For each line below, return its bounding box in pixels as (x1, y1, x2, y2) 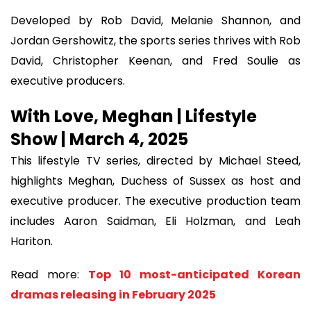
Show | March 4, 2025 (10, 127, 188, 151)
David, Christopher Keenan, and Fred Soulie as (10, 52, 301, 69)
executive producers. (10, 72, 125, 89)
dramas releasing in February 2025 (10, 287, 216, 303)
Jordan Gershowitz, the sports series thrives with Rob (10, 32, 301, 49)
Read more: (10, 267, 88, 283)
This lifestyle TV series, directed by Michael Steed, (10, 152, 301, 169)
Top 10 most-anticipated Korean (88, 267, 301, 283)
